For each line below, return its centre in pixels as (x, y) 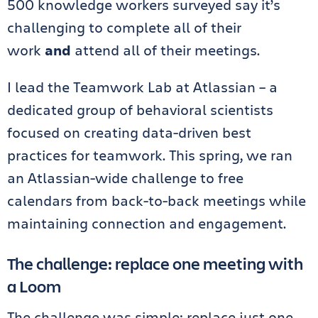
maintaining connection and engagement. (150, 223)
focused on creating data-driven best (129, 132)
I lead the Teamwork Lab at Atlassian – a (142, 87)
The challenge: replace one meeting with (155, 263)
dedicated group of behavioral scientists (140, 110)
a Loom (35, 286)
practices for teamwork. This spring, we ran (150, 155)
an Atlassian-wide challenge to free (125, 178)
